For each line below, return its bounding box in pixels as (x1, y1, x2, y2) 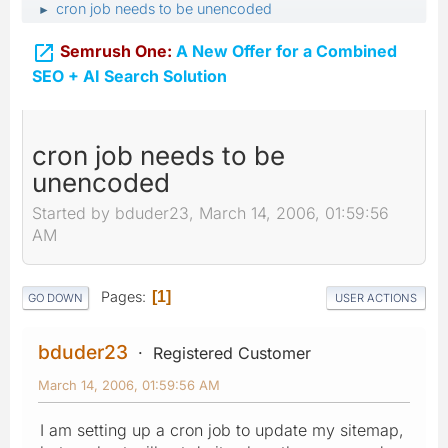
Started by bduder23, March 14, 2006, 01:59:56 (32, 203, 389, 224)
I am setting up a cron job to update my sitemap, (40, 419, 404, 440)
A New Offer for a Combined (172, 41, 397, 61)
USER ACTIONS (335, 290, 417, 305)
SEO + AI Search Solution (32, 65, 227, 86)
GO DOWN (28, 290, 83, 305)
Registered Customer (153, 342, 311, 363)
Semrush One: (60, 41, 172, 61)
